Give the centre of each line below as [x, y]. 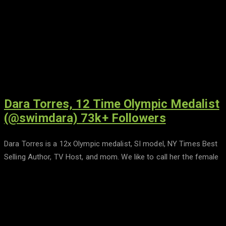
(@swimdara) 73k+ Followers [85, 118]
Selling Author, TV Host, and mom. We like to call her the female [111, 157]
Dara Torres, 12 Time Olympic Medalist [112, 104]
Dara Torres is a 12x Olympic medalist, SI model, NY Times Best [111, 144]
